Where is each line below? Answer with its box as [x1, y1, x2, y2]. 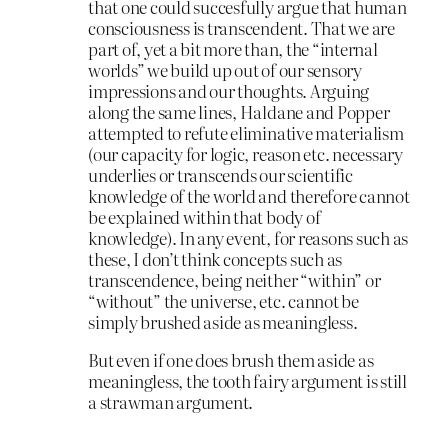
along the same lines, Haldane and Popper [88, 99, 390, 125]
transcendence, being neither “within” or [88, 267, 381, 293]
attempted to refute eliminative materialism [88, 120, 404, 146]
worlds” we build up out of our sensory [88, 57, 362, 83]
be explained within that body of [88, 204, 321, 230]
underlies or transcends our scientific [88, 162, 353, 188]
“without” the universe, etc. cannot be [88, 288, 359, 314]
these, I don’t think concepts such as [88, 246, 343, 272]
